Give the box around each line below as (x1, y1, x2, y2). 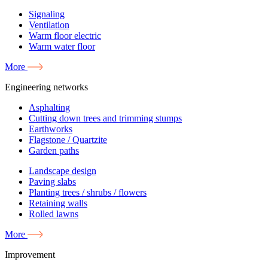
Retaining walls (29, 197, 87, 208)
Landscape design (29, 165, 96, 176)
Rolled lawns (29, 208, 78, 219)
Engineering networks (5, 81, 88, 92)
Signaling (29, 8, 65, 19)
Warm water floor (29, 41, 95, 51)
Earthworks (29, 123, 72, 134)
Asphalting (29, 102, 70, 112)
